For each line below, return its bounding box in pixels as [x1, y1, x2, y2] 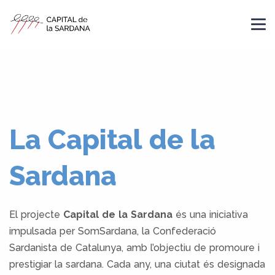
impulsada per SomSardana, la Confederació [9, 225, 216, 237]
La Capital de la [9, 124, 215, 155]
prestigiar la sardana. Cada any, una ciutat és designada [9, 258, 265, 270]
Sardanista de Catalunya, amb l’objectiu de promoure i [9, 242, 260, 254]
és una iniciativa [173, 209, 248, 220]
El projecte [9, 209, 63, 220]
